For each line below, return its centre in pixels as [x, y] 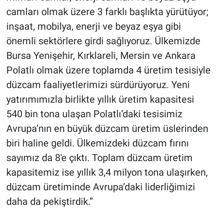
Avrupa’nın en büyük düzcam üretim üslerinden [107, 129]
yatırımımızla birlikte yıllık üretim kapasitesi [100, 100]
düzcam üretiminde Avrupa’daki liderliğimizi [100, 187]
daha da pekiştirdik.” [49, 202]
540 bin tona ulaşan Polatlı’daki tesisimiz [94, 114]
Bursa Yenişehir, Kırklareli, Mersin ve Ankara [101, 56]
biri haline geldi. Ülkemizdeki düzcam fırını [97, 143]
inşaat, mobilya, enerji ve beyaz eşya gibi [93, 27]
